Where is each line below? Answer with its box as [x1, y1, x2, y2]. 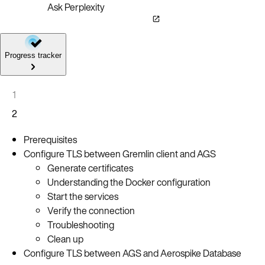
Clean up [47, 231, 83, 246]
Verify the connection [47, 203, 135, 218]
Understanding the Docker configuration [47, 174, 211, 189]
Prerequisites [24, 132, 77, 147]
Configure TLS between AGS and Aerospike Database [24, 245, 241, 260]
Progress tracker [5, 50, 62, 60]
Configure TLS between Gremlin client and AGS [24, 146, 216, 161]
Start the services [47, 189, 118, 203]
